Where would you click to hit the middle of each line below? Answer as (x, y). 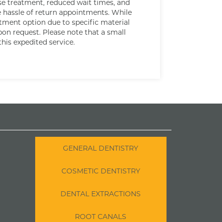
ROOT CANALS (101, 216)
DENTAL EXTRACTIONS (101, 193)
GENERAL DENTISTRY (101, 148)
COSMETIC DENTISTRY (101, 170)
